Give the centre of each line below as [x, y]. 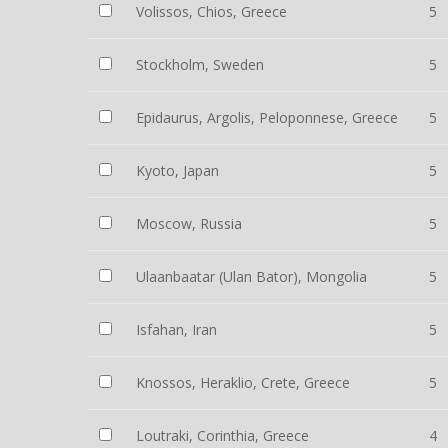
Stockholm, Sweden [200, 64]
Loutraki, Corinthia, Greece [222, 435]
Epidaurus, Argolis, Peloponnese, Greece [267, 117]
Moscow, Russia [189, 223]
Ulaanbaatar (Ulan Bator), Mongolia [251, 276]
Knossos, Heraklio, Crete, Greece [243, 382]
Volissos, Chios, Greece [211, 11]
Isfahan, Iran [176, 329]
